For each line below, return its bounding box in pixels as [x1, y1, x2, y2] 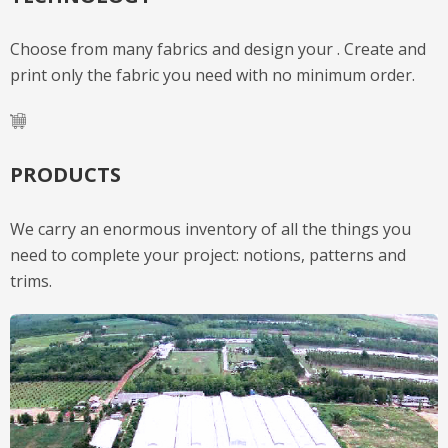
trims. [10, 269, 52, 292]
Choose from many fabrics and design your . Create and [10, 38, 426, 61]
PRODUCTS [10, 160, 121, 188]
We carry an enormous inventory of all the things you [10, 217, 411, 240]
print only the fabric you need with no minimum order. [10, 64, 415, 87]
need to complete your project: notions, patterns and [10, 243, 406, 266]
